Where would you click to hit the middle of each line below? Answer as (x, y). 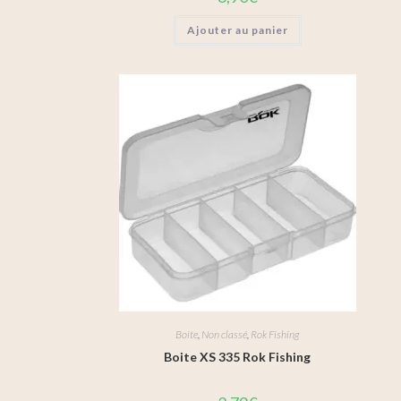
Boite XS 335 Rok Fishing (238, 357)
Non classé (225, 334)
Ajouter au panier (237, 30)
